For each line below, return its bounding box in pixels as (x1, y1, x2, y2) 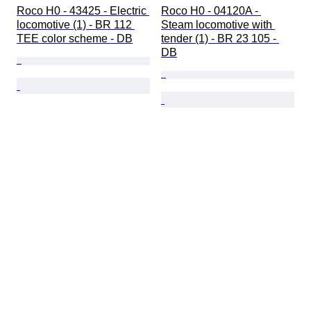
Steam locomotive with (161, 19, 275, 31)
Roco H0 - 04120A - (161, 5, 261, 17)
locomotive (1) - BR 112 (17, 19, 135, 31)
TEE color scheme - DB (17, 33, 133, 45)
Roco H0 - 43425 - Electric (17, 5, 149, 17)
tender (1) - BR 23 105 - (161, 33, 279, 45)
